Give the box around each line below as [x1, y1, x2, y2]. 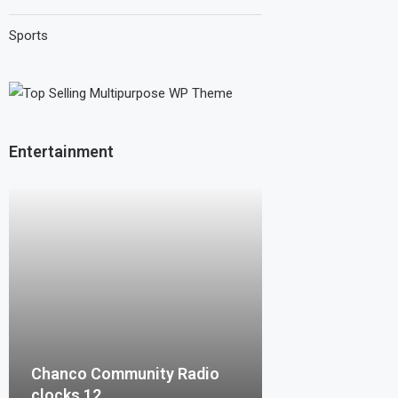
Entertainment [9, 142, 114, 161]
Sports [9, 28, 48, 44]
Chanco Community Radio [31, 363, 219, 383]
